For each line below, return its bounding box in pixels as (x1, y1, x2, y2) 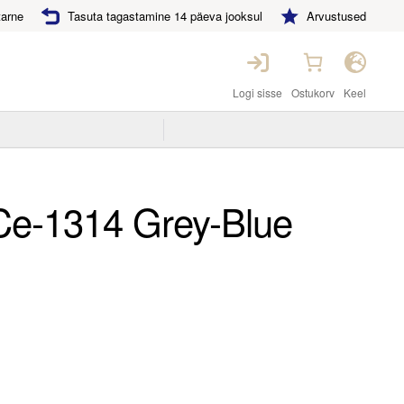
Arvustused (307, 7, 367, 24)
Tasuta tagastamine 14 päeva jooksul (68, 7, 263, 24)
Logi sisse (233, 85, 283, 101)
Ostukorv (291, 85, 335, 101)
